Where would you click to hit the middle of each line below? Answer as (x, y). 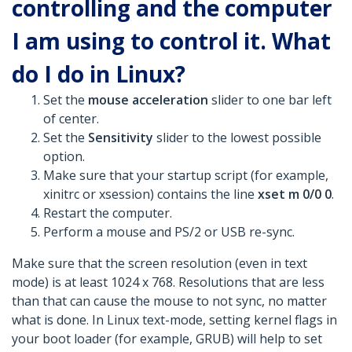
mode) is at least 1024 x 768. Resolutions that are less (168, 282)
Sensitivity (122, 138)
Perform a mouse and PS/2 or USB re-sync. (169, 232)
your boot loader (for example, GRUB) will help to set (167, 339)
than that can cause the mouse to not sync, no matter (169, 301)
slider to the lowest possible (239, 138)
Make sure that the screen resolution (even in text (159, 264)
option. (64, 157)
